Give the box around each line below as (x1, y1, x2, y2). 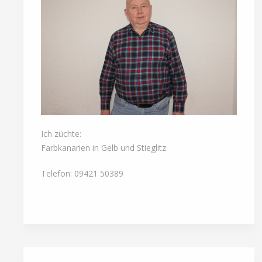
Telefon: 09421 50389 (41, 167, 123, 179)
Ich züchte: (41, 127, 81, 139)
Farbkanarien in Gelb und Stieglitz (41, 142, 166, 153)
